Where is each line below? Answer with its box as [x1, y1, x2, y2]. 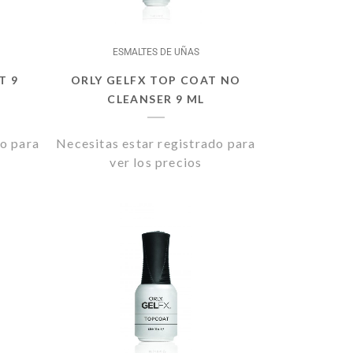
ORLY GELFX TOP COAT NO [70, 73, 241, 87]
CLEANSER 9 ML [107, 92, 205, 106]
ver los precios [110, 154, 203, 169]
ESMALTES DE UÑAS [112, 46, 199, 58]
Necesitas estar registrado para [56, 136, 256, 150]
